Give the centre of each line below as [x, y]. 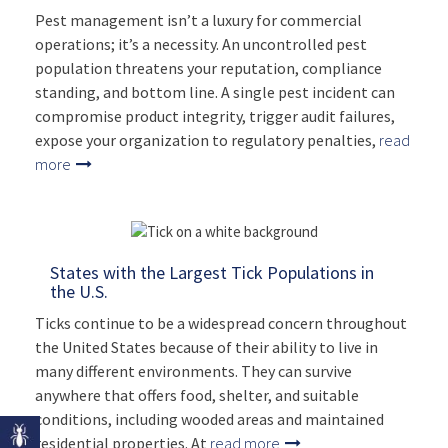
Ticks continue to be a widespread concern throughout [221, 323]
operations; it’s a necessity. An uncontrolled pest [201, 44]
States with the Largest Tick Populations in [212, 273]
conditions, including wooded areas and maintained [209, 419]
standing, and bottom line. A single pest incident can [215, 92]
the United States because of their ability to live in [206, 347]
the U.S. [79, 292]
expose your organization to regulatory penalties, [207, 140]
